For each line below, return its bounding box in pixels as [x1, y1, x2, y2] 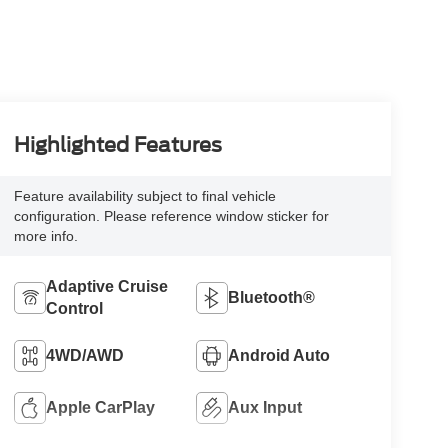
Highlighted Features [13, 133, 222, 158]
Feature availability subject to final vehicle [13, 188, 276, 205]
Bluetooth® [228, 289, 316, 307]
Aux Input [228, 399, 303, 417]
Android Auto [228, 347, 331, 365]
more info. [13, 228, 78, 245]
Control [45, 300, 103, 318]
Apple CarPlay [45, 399, 155, 417]
